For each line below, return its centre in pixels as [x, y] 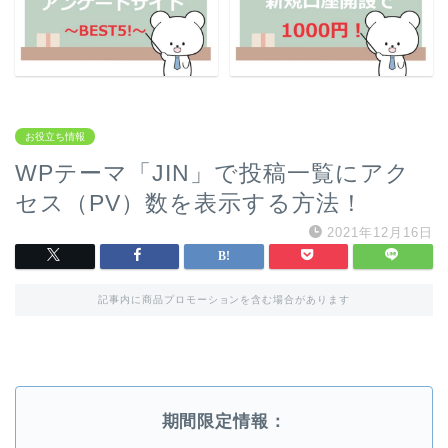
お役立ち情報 [55, 137]
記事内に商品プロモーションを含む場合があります [224, 300]
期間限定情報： [224, 422]
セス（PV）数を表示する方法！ [189, 203]
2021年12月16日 [380, 233]
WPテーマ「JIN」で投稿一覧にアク [212, 173]
